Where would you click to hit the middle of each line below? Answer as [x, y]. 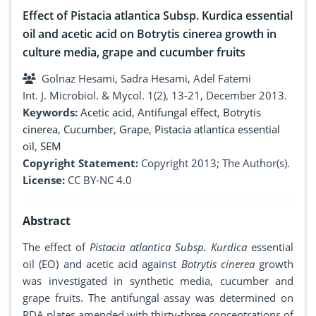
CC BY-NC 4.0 [100, 180]
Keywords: [51, 113]
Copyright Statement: [80, 163]
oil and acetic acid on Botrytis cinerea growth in [150, 34]
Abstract [47, 221]
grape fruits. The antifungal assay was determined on [158, 298]
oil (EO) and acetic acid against [102, 264]
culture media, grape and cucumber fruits [134, 53]
